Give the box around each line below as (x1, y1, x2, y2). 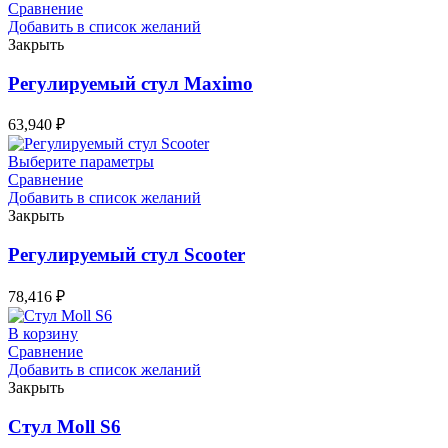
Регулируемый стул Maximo (8, 72, 253, 94)
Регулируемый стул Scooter (8, 244, 245, 266)
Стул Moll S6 (8, 415, 121, 437)
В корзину (8, 324, 78, 342)
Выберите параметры (8, 153, 154, 171)
